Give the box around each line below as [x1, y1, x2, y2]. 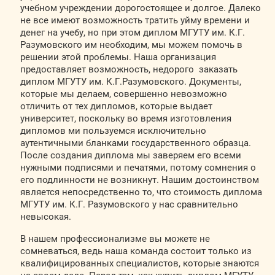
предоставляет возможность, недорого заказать [20, 64, 238, 75]
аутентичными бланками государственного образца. [20, 137, 251, 149]
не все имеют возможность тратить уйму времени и [20, 15, 250, 26]
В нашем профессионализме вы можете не [20, 233, 210, 244]
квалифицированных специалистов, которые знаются [20, 258, 259, 269]
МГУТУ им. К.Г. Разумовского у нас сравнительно [20, 199, 238, 210]
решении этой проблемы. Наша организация [20, 52, 216, 63]
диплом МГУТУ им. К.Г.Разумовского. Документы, [20, 76, 241, 87]
